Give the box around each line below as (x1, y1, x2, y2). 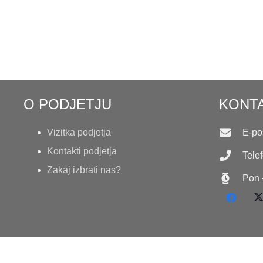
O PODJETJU (23, 96, 112, 112)
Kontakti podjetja (47, 146, 117, 156)
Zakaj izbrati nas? (47, 164, 121, 175)
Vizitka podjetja (47, 127, 111, 137)
